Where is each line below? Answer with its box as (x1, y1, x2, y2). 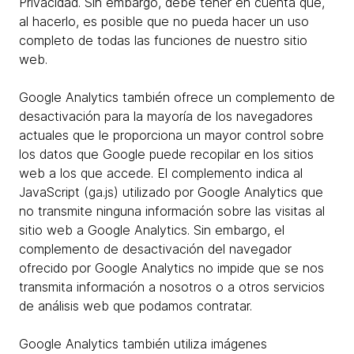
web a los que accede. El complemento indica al (19, 165, 303, 181)
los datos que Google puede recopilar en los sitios (19, 146, 314, 162)
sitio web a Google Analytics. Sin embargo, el (19, 222, 284, 238)
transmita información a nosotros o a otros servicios (19, 279, 325, 295)
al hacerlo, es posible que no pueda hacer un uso (19, 13, 309, 29)
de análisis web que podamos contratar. (19, 298, 252, 314)
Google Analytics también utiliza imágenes (19, 336, 267, 352)
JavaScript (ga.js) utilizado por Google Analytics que (19, 184, 323, 200)
